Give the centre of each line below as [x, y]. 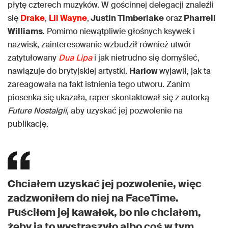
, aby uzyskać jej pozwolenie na [125, 111]
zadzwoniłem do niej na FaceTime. [93, 198]
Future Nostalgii [37, 111]
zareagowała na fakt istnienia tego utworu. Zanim [99, 84]
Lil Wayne [68, 18]
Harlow [144, 71]
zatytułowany [32, 58]
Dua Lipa [75, 58]
